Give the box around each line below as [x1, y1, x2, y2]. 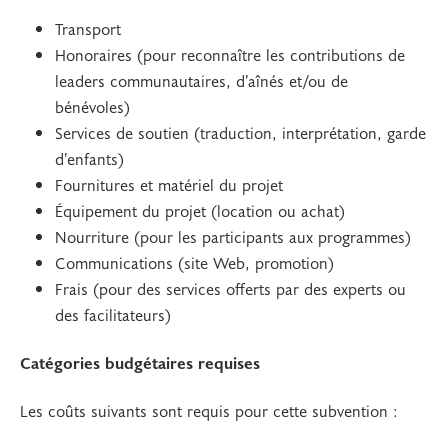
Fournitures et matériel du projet [55, 173, 288, 195]
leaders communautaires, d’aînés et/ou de [55, 69, 348, 91]
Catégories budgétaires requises [20, 351, 260, 373]
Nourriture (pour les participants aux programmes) [55, 225, 411, 247]
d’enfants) [55, 147, 129, 169]
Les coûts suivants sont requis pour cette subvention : [20, 399, 398, 421]
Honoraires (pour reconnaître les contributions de [55, 43, 405, 65]
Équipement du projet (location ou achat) [55, 199, 350, 221]
